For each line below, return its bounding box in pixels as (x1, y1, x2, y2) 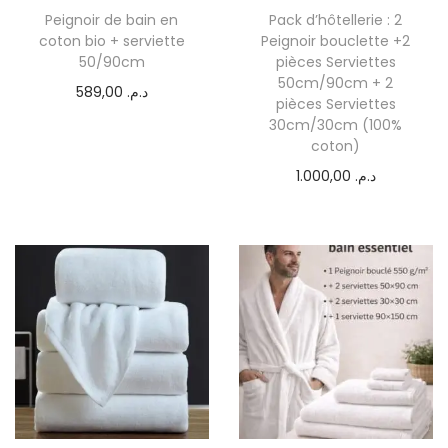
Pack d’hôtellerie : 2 (269, 10, 403, 31)
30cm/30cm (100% (269, 115, 403, 136)
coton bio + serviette (38, 31, 185, 52)
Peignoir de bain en (45, 10, 179, 31)
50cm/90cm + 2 (278, 73, 394, 94)
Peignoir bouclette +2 (261, 31, 411, 52)
